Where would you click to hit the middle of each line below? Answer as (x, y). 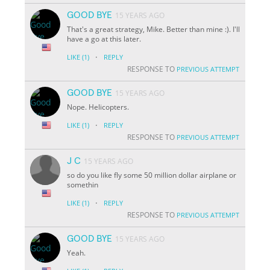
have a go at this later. (104, 39)
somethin (83, 184)
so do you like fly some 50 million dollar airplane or (152, 175)
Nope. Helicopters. (98, 107)
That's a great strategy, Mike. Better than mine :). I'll (154, 29)
